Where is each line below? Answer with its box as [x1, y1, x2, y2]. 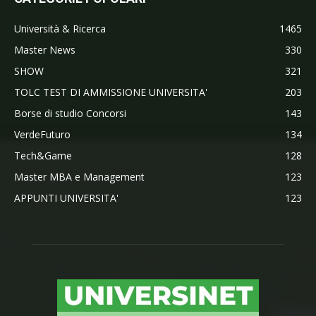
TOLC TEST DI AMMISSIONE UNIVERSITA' [14, 85, 207, 99]
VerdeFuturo [14, 128, 71, 142]
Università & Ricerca [14, 22, 106, 36]
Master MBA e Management [14, 170, 145, 184]
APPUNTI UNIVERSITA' [14, 191, 119, 205]
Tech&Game [14, 149, 72, 163]
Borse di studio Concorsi [14, 107, 126, 121]
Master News [14, 43, 75, 57]
